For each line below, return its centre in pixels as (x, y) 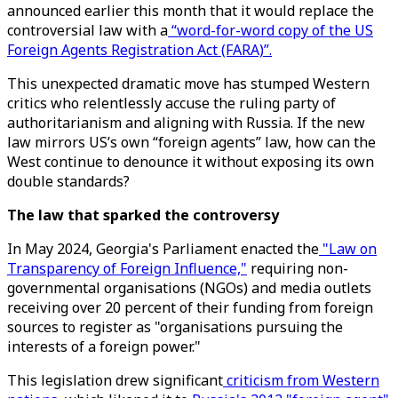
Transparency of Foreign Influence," (127, 268)
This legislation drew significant (115, 380)
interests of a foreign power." (104, 346)
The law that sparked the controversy (143, 215)
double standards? (68, 181)
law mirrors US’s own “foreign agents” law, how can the (191, 142)
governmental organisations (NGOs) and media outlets (189, 288)
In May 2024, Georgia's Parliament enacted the (163, 249)
